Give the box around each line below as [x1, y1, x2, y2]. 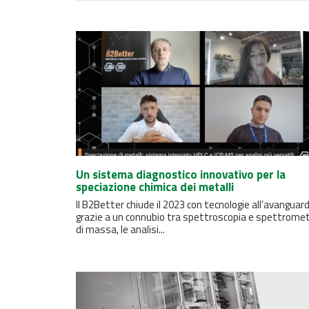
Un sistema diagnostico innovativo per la [76, 166, 286, 184]
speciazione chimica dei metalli [76, 178, 234, 197]
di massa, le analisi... [76, 221, 165, 238]
